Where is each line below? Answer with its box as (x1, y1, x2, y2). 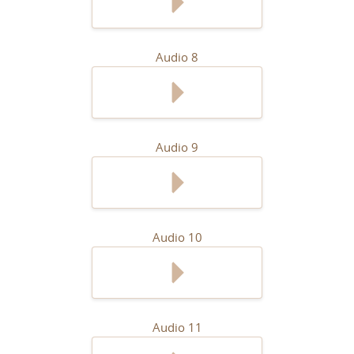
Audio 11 (152, 319, 202, 335)
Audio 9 (156, 139, 198, 155)
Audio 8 (156, 49, 198, 65)
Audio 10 (152, 229, 202, 245)
